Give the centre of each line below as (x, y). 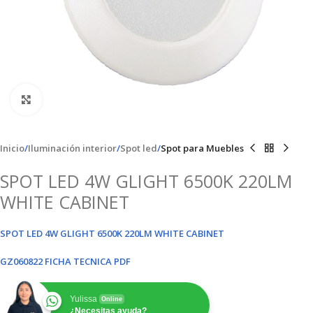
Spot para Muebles (202, 148)
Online (112, 299)
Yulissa (83, 299)
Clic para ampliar (74, 100)
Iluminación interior (72, 148)
